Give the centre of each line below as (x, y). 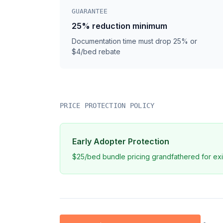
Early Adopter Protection (121, 141)
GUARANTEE (90, 11)
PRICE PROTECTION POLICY (107, 106)
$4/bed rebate (96, 52)
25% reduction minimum (119, 26)
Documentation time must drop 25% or (134, 41)
